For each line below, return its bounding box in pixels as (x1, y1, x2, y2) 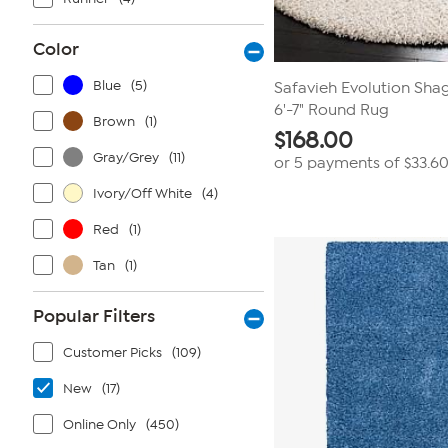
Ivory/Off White (93, 185, 192, 202)
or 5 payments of (274, 154, 404, 172)
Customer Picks (63, 344, 162, 361)
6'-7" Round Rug (274, 101, 389, 119)
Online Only (63, 416, 136, 433)
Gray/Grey (93, 149, 159, 166)
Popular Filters (33, 305, 155, 327)
